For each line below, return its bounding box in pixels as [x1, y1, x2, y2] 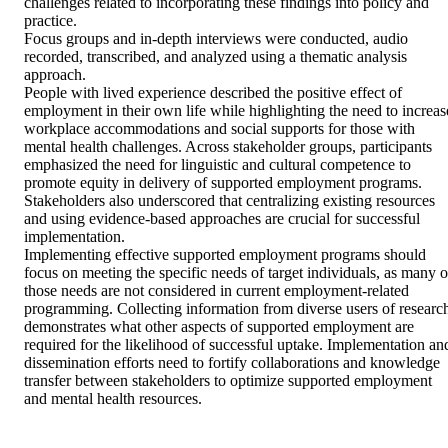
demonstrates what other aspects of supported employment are [24, 318, 414, 336]
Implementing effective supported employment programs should [24, 246, 426, 264]
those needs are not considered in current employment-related [24, 282, 409, 300]
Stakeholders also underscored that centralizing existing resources [24, 192, 435, 210]
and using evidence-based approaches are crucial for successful [24, 210, 420, 228]
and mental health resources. [24, 390, 202, 408]
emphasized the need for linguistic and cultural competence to [24, 156, 411, 174]
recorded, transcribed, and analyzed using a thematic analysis [24, 48, 407, 66]
